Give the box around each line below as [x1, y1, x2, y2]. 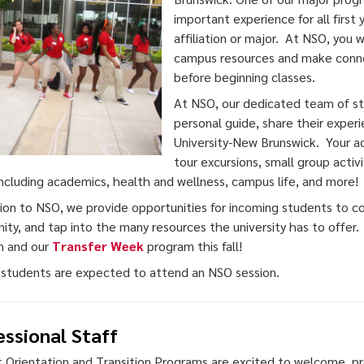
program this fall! [146, 236, 242, 254]
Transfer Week [51, 236, 147, 254]
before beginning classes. [173, 67, 315, 85]
